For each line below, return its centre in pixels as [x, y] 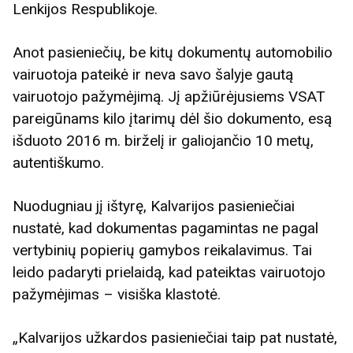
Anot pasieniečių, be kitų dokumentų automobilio [173, 52]
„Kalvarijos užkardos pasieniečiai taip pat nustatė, [175, 338]
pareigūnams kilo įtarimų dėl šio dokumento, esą [172, 119]
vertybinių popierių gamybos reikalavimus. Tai [162, 251]
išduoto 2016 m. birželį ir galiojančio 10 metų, [163, 141]
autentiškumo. [58, 163]
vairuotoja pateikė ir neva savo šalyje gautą [153, 74]
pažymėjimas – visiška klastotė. [117, 295]
